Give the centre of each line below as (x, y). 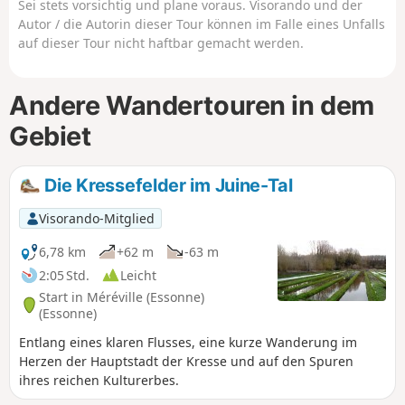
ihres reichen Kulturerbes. (99, 381)
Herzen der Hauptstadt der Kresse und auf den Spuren (186, 362)
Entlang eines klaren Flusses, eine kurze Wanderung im (188, 343)
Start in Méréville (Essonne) (122, 297)
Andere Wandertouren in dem (192, 106)
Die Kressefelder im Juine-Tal (166, 185)
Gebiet (50, 137)
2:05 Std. (64, 275)
